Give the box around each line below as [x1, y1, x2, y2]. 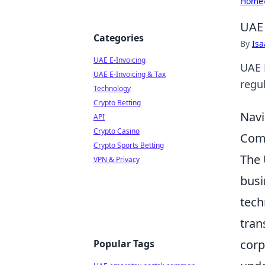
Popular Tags [93, 237, 154, 250]
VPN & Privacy [93, 154, 140, 164]
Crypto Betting [93, 98, 141, 108]
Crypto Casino [93, 126, 140, 136]
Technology [93, 83, 131, 93]
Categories [93, 31, 144, 44]
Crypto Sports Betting [93, 140, 164, 150]
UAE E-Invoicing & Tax [93, 69, 166, 79]
